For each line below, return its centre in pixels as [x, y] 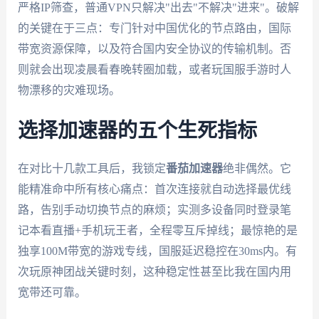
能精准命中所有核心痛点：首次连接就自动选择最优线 [154, 189]
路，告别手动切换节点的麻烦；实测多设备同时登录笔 [154, 210]
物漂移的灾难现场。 [69, 90]
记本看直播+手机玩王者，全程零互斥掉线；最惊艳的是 [157, 231]
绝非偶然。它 [257, 169]
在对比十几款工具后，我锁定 [91, 169]
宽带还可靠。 [52, 293]
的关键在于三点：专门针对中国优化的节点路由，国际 [154, 28]
